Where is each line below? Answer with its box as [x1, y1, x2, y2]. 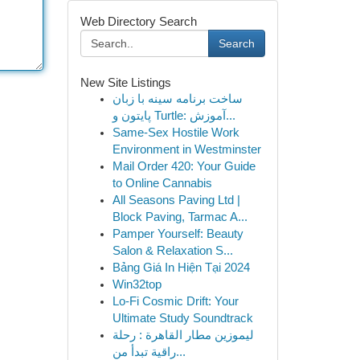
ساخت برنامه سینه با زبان [112, 92, 243, 105]
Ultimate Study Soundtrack [112, 312, 253, 325]
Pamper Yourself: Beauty [112, 227, 243, 240]
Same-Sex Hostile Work [112, 126, 239, 139]
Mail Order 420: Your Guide [112, 160, 256, 173]
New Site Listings [80, 76, 171, 89]
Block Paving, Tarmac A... [112, 211, 247, 223]
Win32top [112, 278, 162, 291]
